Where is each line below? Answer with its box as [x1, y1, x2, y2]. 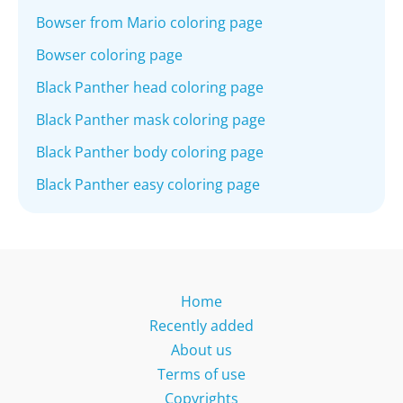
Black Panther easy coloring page [36, 175, 260, 195]
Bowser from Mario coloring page [36, 13, 263, 33]
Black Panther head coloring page [36, 77, 264, 98]
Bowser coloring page [36, 45, 183, 66]
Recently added [149, 316, 254, 336]
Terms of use [157, 364, 246, 385]
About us [171, 340, 232, 361]
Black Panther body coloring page [36, 142, 264, 163]
